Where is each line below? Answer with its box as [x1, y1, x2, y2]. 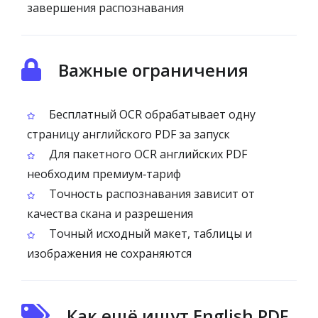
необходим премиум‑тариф [27, 166, 181, 182]
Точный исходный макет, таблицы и [46, 226, 252, 241]
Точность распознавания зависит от [46, 186, 255, 202]
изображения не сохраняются [27, 246, 192, 261]
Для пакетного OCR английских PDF [46, 146, 247, 162]
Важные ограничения [58, 58, 248, 82]
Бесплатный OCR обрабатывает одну [46, 106, 256, 122]
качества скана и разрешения [27, 206, 193, 221]
